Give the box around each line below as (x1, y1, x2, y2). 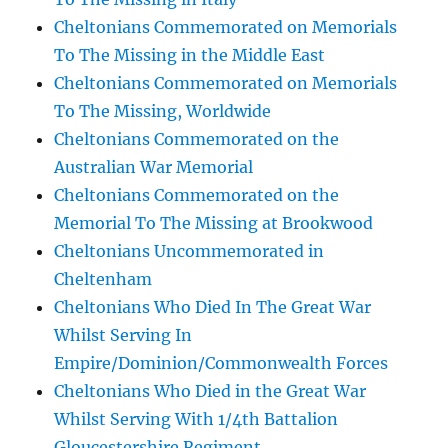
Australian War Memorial (54, 157, 254, 177)
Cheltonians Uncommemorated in (54, 241, 325, 261)
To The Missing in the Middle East (54, 45, 326, 65)
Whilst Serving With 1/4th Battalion (54, 409, 339, 429)
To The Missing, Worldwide (54, 101, 272, 121)
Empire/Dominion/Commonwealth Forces (54, 353, 389, 373)
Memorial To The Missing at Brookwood (54, 213, 374, 233)
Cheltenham (54, 269, 153, 289)
